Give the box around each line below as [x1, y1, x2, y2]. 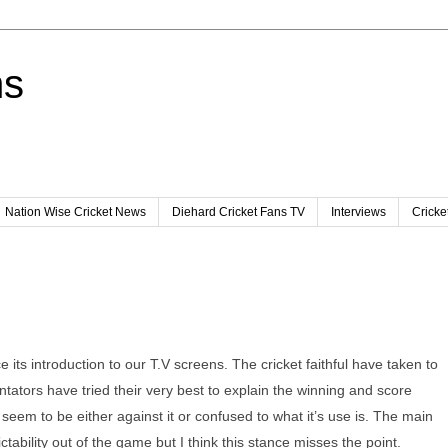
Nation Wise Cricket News [5, 205, 146, 220]
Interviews [331, 205, 386, 220]
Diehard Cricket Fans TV [172, 205, 305, 220]
